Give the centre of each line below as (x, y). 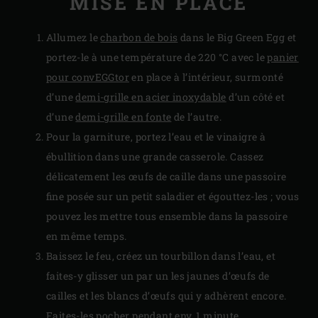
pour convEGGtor (88, 77)
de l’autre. (197, 117)
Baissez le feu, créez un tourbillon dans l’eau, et (161, 256)
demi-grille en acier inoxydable (151, 97)
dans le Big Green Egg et (237, 38)
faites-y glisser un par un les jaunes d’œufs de (158, 276)
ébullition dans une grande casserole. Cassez (155, 157)
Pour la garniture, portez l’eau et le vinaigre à (156, 137)
